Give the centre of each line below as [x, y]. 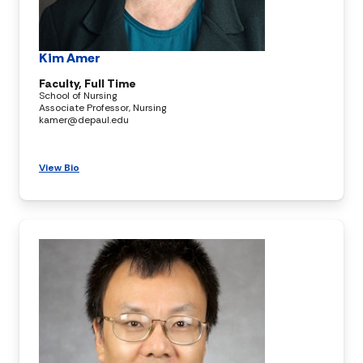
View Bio [59, 167]
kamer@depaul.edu [84, 120]
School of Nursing [78, 95]
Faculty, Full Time [88, 83]
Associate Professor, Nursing [102, 107]
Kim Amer [70, 58]
